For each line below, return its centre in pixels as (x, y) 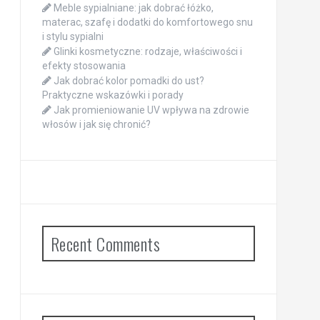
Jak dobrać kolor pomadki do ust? (129, 80)
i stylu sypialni (72, 36)
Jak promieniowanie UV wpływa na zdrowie (151, 110)
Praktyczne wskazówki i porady (112, 95)
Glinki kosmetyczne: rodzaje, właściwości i (147, 51)
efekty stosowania (84, 65)
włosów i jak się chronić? (96, 124)
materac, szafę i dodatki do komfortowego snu (147, 22)
